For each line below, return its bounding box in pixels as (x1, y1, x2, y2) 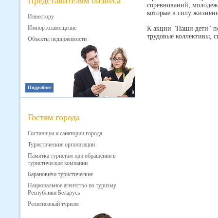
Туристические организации (28, 141, 95, 148)
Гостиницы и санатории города (28, 130, 102, 137)
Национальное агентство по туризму (28, 182, 116, 189)
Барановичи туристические (28, 171, 93, 178)
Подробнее (28, 85, 51, 90)
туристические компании (28, 160, 88, 166)
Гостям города (28, 112, 80, 122)
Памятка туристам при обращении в (28, 152, 116, 159)
